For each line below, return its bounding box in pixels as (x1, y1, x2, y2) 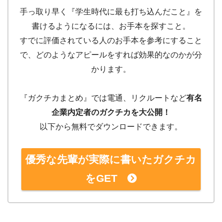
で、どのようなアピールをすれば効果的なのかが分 (20, 51, 202, 59)
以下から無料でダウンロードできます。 (40, 122, 182, 131)
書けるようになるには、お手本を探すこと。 (32, 22, 190, 31)
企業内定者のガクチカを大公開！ (52, 108, 170, 117)
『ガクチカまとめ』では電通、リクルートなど (20, 94, 186, 103)
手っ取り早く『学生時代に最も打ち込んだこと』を (20, 7, 202, 16)
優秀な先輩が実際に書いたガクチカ (25, 154, 197, 166)
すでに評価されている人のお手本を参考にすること (20, 36, 202, 45)
